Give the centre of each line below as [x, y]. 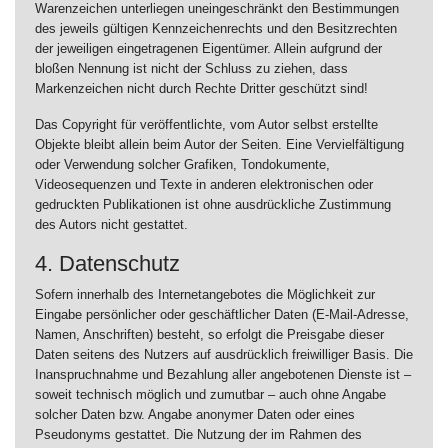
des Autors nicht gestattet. [111, 224]
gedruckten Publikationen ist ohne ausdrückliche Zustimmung [213, 204]
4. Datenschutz [107, 263]
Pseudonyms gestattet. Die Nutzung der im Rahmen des [198, 434]
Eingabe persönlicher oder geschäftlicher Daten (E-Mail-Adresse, [222, 314]
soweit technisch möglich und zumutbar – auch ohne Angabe [210, 394]
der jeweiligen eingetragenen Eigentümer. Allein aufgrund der [208, 48]
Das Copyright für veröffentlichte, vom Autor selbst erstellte [206, 124]
